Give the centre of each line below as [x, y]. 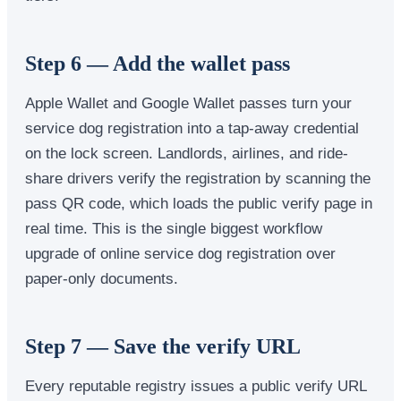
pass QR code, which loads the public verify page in [199, 203]
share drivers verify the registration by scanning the [198, 178]
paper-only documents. [102, 278]
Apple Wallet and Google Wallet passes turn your [188, 102]
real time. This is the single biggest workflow [174, 228]
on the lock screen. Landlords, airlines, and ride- [187, 153]
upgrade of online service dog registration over [180, 253]
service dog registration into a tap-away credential [192, 128]
